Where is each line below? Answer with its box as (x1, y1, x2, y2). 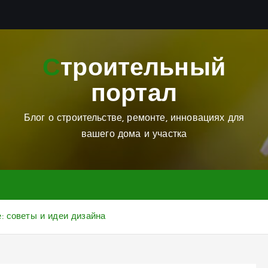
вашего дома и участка (81, 130, 187, 139)
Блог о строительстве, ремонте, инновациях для (23, 114, 245, 123)
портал (91, 83, 177, 107)
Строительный (42, 57, 61, 81)
